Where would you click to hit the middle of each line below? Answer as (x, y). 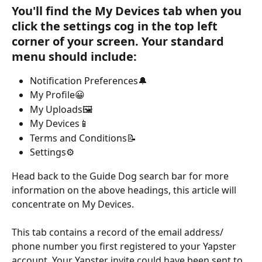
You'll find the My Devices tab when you (128, 11)
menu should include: (74, 56)
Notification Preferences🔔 (89, 81)
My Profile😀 (57, 95)
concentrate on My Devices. (73, 204)
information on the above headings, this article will (125, 190)
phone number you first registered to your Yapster (125, 247)
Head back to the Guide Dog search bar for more (121, 176)
